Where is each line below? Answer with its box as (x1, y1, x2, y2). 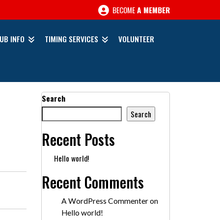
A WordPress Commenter (61, 196, 148, 206)
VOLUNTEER (118, 33, 155, 44)
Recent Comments (41, 171, 144, 193)
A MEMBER (137, 4, 170, 15)
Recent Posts (41, 128, 115, 151)
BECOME (110, 4, 137, 15)
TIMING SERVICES (45, 33, 99, 44)
